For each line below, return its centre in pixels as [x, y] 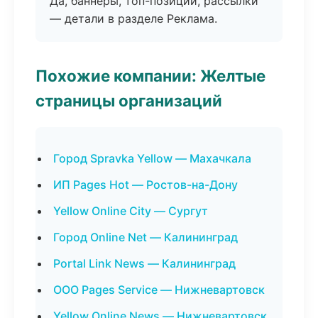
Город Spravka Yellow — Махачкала [152, 158]
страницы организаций [129, 100]
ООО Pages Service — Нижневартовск [159, 290]
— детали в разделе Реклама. [133, 18]
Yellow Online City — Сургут [131, 211]
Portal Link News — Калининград [144, 263]
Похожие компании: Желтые [150, 76]
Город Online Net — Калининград [146, 237]
